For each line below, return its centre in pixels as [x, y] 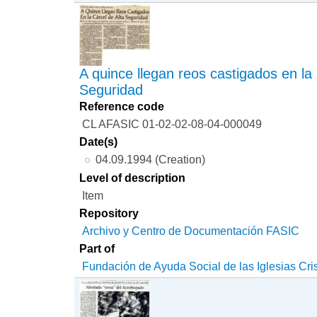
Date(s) [99, 141]
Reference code [122, 106]
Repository [109, 213]
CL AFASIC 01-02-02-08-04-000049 [172, 123]
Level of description [133, 178]
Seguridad [111, 90]
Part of [97, 249]
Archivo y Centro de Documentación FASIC [191, 231]
